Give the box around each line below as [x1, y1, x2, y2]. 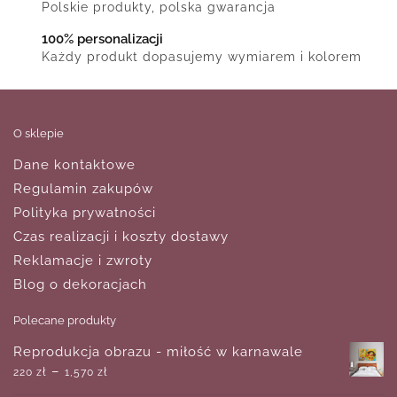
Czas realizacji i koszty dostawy [13, 228, 229, 245]
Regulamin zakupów [13, 180, 153, 197]
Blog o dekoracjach [13, 276, 147, 292]
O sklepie [13, 126, 64, 140]
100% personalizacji [42, 31, 163, 48]
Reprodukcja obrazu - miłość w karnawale [13, 343, 303, 360]
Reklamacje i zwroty [13, 252, 152, 269]
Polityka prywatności [13, 204, 156, 221]
